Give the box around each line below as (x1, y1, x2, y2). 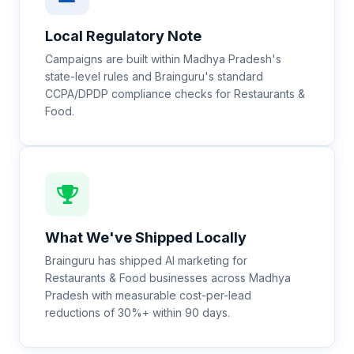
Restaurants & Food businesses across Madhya (45, 271, 291, 284)
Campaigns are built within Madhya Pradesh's (45, 52, 281, 66)
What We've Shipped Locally (45, 229, 247, 246)
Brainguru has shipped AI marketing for (45, 254, 247, 267)
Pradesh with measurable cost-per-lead (45, 288, 251, 302)
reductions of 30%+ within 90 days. (45, 306, 230, 319)
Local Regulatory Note (45, 28, 201, 44)
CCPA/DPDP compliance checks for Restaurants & (45, 87, 305, 100)
